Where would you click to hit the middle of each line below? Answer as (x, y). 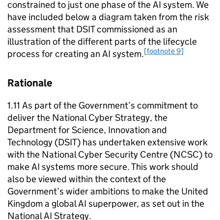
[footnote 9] (164, 51)
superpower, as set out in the (145, 204)
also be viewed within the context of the (87, 179)
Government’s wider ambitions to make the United (108, 191)
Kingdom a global (43, 204)
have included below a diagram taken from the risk (108, 17)
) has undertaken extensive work (142, 142)
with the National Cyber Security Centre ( (90, 154)
